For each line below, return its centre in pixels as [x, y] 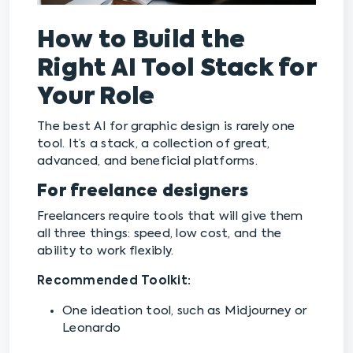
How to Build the [141, 41]
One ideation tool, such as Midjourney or [184, 311]
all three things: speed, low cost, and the [160, 234]
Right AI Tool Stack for [176, 70]
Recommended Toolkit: [114, 281]
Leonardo [91, 329]
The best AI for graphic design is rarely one [166, 127]
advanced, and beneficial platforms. [147, 162]
